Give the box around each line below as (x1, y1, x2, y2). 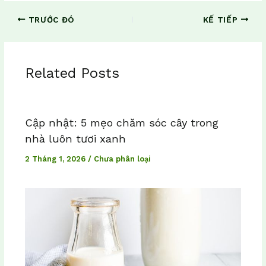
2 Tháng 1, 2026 (24, 154, 88, 164)
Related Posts (24, 65, 119, 82)
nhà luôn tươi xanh (24, 132, 126, 145)
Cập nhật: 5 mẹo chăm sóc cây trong (24, 116, 218, 129)
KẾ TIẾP (202, 14, 241, 24)
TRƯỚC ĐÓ (25, 14, 75, 24)
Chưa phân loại (93, 154, 150, 164)
